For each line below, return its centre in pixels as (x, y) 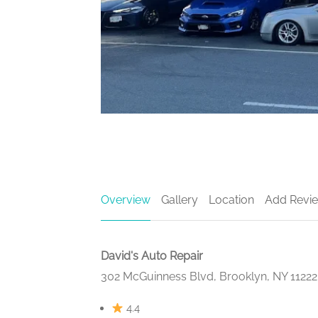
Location (231, 200)
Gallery (180, 200)
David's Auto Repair (152, 256)
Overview (126, 200)
